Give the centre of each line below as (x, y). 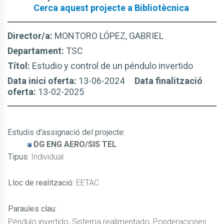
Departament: (37, 51)
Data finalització (168, 81)
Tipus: (19, 157)
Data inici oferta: (43, 81)
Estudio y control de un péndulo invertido (112, 66)
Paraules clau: (32, 209)
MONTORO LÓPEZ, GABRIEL (109, 36)
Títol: (20, 66)
